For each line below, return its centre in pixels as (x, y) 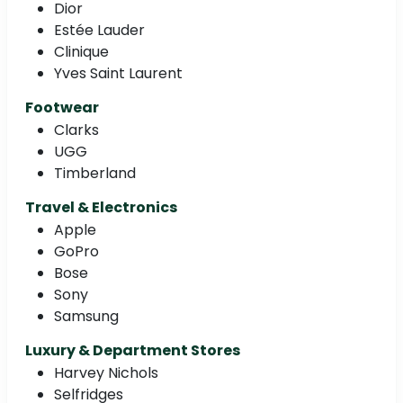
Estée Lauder (99, 30)
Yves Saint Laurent (118, 73)
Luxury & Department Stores (133, 350)
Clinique (81, 51)
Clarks (76, 130)
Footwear (62, 107)
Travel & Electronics (101, 207)
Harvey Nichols (106, 372)
